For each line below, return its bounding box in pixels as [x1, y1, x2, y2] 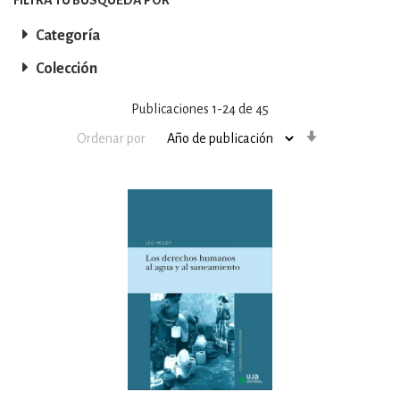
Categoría [36, 27, 100, 44]
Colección [36, 60, 97, 77]
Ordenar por [76, 130, 146, 146]
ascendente [322, 146, 388, 161]
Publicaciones [131, 101, 212, 116]
